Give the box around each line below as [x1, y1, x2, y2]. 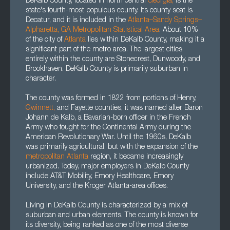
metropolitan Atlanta [26, 154, 88, 161]
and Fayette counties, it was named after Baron [57, 105, 203, 112]
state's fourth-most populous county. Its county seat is [26, 7, 193, 14]
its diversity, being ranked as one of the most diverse [26, 222, 188, 229]
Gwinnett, [26, 105, 55, 112]
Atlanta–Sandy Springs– [128, 17, 202, 24]
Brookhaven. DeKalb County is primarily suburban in [26, 66, 188, 73]
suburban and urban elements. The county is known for [26, 212, 198, 219]
